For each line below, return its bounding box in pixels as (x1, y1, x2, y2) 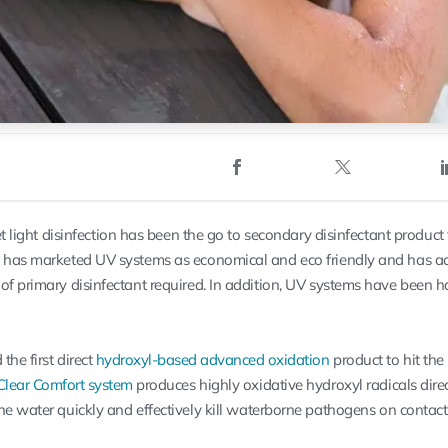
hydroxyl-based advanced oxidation (95, 349, 330, 369)
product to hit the (329, 349, 444, 369)
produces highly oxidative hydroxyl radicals (132, 374, 421, 394)
